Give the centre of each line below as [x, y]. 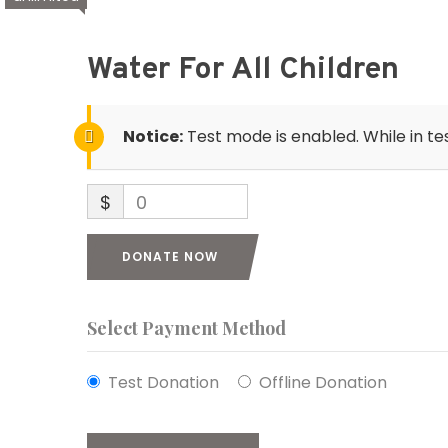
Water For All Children [243, 70]
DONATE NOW [170, 256]
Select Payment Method [186, 328]
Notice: [153, 136]
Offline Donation [323, 382]
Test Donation [163, 382]
